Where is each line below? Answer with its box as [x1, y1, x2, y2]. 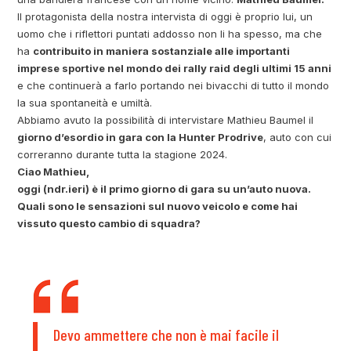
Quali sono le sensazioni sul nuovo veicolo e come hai [17, 199, 299, 212]
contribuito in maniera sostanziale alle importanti [33, 44, 291, 57]
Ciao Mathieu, [17, 165, 90, 178]
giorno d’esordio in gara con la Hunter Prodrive [17, 130, 264, 143]
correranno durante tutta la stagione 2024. [17, 147, 228, 161]
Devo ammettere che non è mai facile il [53, 324, 280, 344]
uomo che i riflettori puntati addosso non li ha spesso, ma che [17, 27, 323, 40]
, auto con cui [263, 130, 332, 143]
